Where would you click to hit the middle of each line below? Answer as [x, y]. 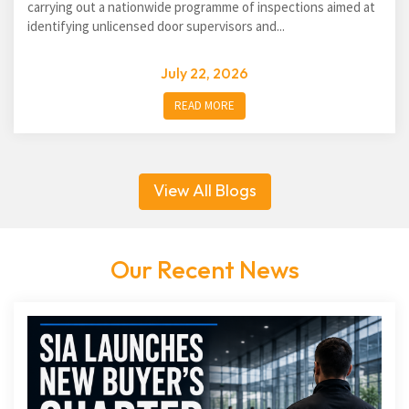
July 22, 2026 [204, 73]
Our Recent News [204, 269]
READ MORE [204, 105]
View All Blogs [204, 190]
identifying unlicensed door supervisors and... [156, 26]
